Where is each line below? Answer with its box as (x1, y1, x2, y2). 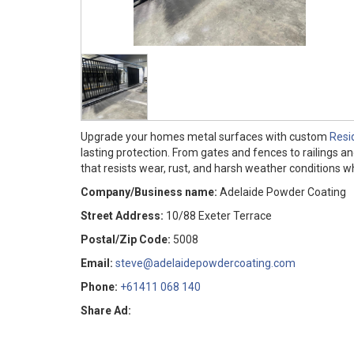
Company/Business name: (81, 185, 217, 198)
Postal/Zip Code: (81, 232, 171, 246)
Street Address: (81, 209, 164, 222)
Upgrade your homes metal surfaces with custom (81, 130, 330, 143)
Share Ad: (81, 303, 131, 317)
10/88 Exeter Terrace (166, 209, 272, 222)
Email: (81, 256, 113, 269)
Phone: (81, 280, 118, 293)
